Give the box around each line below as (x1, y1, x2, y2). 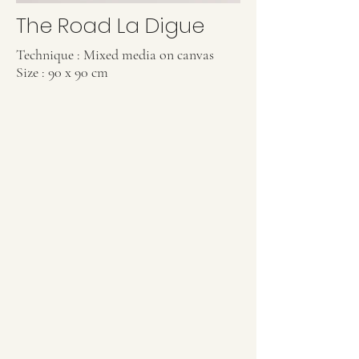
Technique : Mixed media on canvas (16, 46, 214, 63)
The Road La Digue (16, 11, 204, 40)
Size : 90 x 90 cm (16, 63, 108, 81)
